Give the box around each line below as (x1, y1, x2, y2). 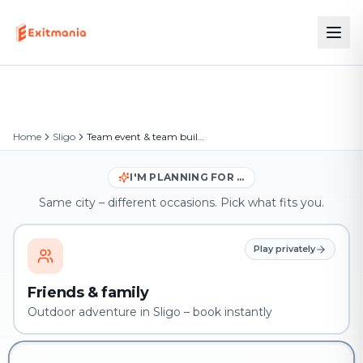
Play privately (254, 243, 315, 254)
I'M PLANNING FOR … (130, 171, 245, 183)
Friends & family (28, 284, 149, 301)
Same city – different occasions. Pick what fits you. (39, 195, 324, 210)
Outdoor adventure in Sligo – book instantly (28, 305, 272, 319)
